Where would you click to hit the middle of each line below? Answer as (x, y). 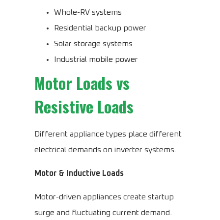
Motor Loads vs (82, 83)
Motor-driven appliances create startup (104, 197)
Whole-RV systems (88, 13)
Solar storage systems (93, 44)
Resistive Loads (84, 107)
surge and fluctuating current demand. (103, 213)
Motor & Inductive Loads (79, 174)
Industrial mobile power (96, 60)
